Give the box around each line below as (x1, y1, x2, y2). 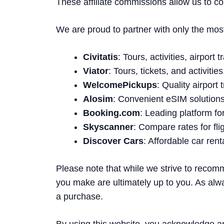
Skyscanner (83, 122, 133, 132)
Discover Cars (83, 136, 143, 146)
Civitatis (83, 52, 118, 62)
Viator (83, 66, 108, 76)
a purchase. (56, 191, 103, 201)
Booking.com (83, 108, 140, 118)
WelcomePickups (83, 80, 157, 90)
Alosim (83, 94, 113, 104)
